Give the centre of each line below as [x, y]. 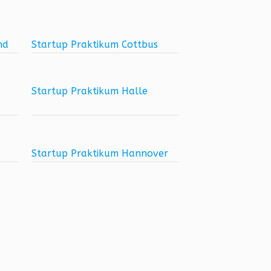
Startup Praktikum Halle [89, 91]
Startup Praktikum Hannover [100, 153]
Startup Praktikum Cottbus [94, 44]
